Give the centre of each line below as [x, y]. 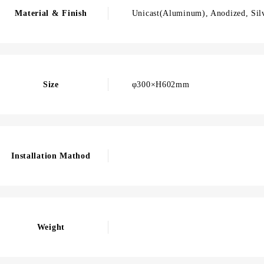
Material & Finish [51, 13]
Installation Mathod [51, 156]
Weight [51, 227]
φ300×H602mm [161, 85]
